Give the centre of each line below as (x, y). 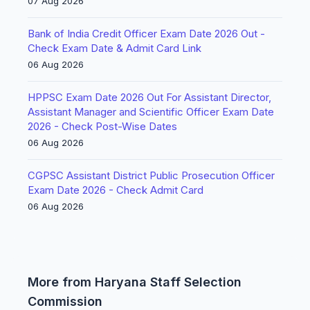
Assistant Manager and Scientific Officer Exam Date (151, 112)
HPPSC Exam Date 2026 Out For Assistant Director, (149, 97)
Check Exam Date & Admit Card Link (115, 48)
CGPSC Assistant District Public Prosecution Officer (151, 175)
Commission (65, 301)
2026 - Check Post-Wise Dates (102, 126)
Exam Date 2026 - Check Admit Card (116, 190)
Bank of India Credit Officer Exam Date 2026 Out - (146, 34)
